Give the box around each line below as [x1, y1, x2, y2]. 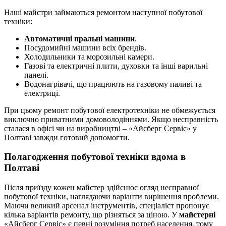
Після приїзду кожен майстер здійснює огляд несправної [4, 183, 199, 192]
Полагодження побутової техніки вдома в [4, 151, 186, 162]
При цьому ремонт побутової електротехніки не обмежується [4, 105, 215, 115]
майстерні [179, 210, 215, 219]
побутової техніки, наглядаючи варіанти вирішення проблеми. [4, 192, 219, 201]
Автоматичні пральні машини [24, 34, 135, 43]
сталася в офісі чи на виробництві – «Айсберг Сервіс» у [4, 124, 197, 133]
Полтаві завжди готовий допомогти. [4, 133, 130, 142]
